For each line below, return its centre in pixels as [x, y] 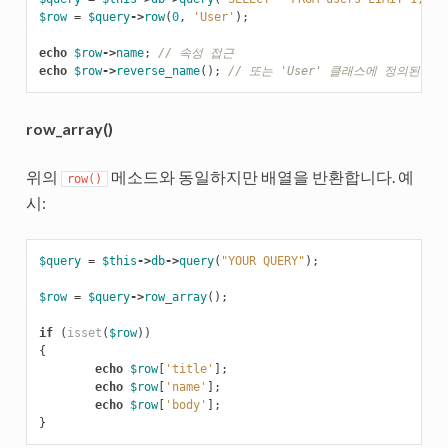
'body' [185, 404]
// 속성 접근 [195, 52]
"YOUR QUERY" [262, 260]
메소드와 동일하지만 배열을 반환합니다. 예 [260, 176]
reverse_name [157, 70]
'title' [189, 368]
